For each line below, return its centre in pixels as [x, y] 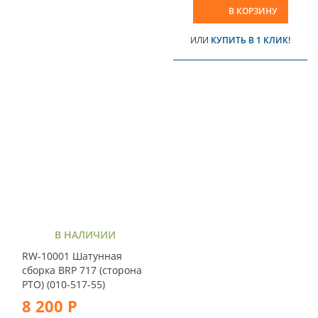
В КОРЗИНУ [253, 11]
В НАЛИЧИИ [85, 234]
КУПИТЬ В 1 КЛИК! [251, 40]
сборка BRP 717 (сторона [82, 270]
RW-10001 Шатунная [72, 256]
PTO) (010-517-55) [64, 284]
